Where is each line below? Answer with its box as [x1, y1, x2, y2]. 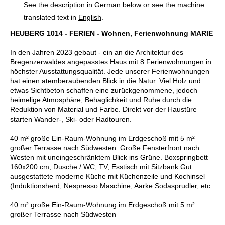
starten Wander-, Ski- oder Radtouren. [10, 115, 132, 123]
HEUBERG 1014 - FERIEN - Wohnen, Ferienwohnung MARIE [10, 29, 213, 37]
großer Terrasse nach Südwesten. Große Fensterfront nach [10, 143, 199, 152]
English [78, 13, 101, 21]
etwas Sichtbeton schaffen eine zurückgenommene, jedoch [10, 86, 197, 94]
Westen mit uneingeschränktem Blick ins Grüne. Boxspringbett [10, 153, 208, 161]
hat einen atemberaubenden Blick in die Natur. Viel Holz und [10, 76, 201, 85]
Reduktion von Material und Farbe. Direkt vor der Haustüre [10, 105, 197, 114]
